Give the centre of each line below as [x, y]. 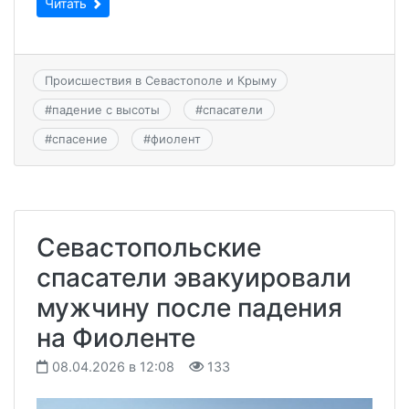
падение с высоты [105, 110]
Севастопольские [149, 247]
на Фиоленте [116, 337]
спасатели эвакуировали [194, 277]
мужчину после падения [189, 307]
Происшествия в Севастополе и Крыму [160, 80]
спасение [79, 139]
